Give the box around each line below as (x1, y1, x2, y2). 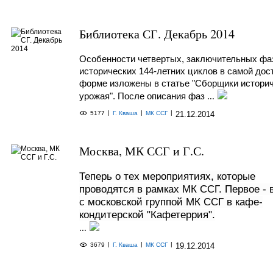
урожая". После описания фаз (79, 91, 207, 101)
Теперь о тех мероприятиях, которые (79, 171, 255, 182)
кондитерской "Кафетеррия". (79, 209, 215, 221)
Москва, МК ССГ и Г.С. (79, 143, 204, 159)
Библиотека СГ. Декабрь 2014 (79, 26, 235, 42)
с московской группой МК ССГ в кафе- (79, 196, 263, 208)
